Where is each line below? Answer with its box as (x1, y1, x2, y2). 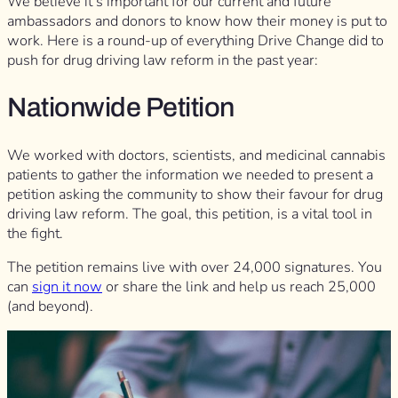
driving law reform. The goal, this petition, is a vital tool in (7, 203, 372, 224)
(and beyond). (7, 296, 93, 316)
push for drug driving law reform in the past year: (7, 51, 318, 71)
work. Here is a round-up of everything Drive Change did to (7, 31, 384, 52)
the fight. (7, 223, 63, 243)
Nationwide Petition (7, 92, 235, 123)
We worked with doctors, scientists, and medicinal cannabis (7, 145, 386, 165)
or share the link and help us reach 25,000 (102, 276, 376, 297)
